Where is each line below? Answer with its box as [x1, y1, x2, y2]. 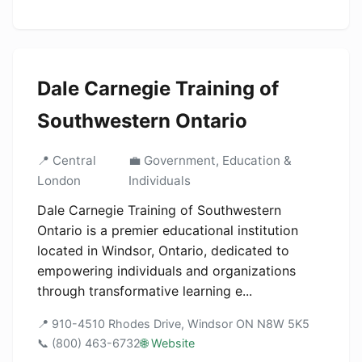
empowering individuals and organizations [37, 263, 296, 279]
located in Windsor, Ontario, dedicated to [37, 242, 289, 259]
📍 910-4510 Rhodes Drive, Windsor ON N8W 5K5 [37, 317, 309, 330]
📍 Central [37, 153, 96, 168]
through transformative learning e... [37, 283, 252, 299]
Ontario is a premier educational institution [37, 222, 298, 238]
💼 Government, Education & [128, 153, 292, 168]
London [37, 173, 81, 188]
